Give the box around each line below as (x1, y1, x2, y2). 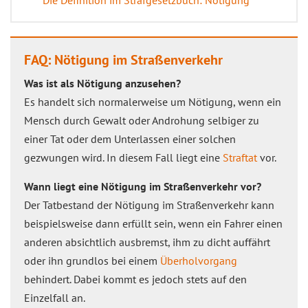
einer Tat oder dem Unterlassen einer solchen (24, 132, 236, 146)
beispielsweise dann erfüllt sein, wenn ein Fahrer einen (24, 217, 283, 230)
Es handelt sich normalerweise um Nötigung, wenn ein (24, 95, 281, 109)
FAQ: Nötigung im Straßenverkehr (24, 51, 223, 69)
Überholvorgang (160, 254, 237, 267)
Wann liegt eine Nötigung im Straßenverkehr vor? (24, 179, 261, 193)
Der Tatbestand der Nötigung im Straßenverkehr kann (24, 198, 274, 212)
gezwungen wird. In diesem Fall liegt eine (24, 151, 223, 164)
